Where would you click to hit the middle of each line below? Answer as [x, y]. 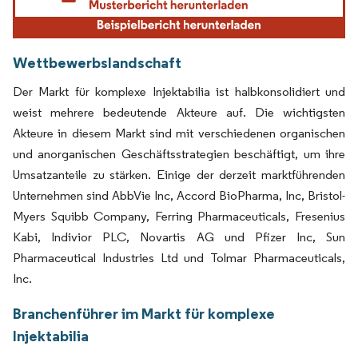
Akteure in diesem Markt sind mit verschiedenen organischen [179, 133]
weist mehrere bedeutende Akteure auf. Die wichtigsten [179, 112]
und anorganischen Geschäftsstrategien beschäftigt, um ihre [179, 153]
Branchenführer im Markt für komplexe [144, 313]
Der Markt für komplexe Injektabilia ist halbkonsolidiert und [179, 91]
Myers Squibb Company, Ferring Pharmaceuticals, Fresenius [179, 216]
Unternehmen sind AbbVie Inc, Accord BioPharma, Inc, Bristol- [179, 195]
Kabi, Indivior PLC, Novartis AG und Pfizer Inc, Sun [179, 237]
